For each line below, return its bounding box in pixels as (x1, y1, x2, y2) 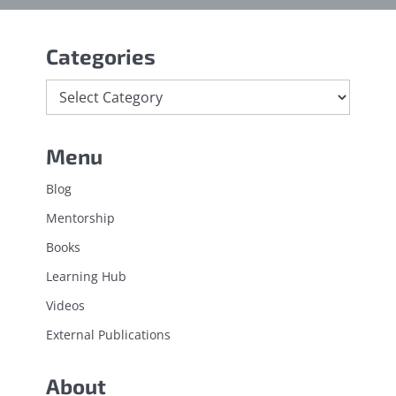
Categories (46, 43, 156, 70)
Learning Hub (46, 268, 126, 286)
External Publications (46, 326, 171, 344)
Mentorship (46, 209, 115, 227)
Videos (46, 297, 85, 315)
